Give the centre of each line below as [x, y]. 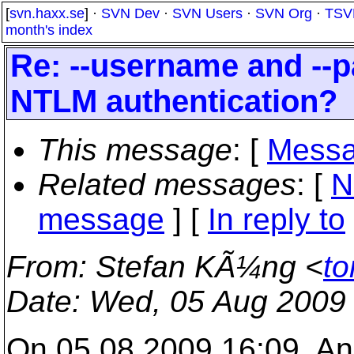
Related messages [167, 185]
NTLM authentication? [174, 101]
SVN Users [207, 13]
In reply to [277, 219]
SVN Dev [130, 13]
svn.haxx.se [47, 13]
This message [135, 150]
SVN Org [284, 13]
